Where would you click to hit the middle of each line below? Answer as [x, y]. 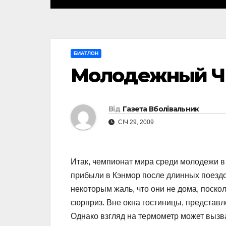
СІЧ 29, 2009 [135, 122]
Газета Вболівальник [161, 109]
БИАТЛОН [86, 53]
